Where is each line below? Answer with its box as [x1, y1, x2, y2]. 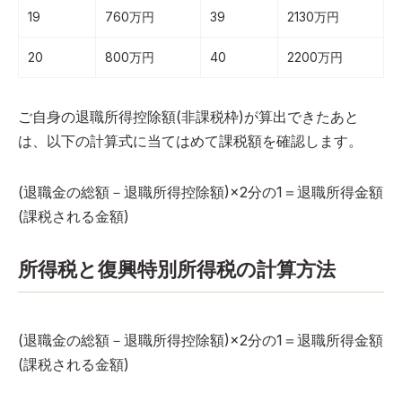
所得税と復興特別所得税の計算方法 [18, 258, 336, 282]
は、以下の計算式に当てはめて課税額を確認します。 [18, 132, 363, 151]
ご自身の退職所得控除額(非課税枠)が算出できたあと [18, 108, 359, 127]
